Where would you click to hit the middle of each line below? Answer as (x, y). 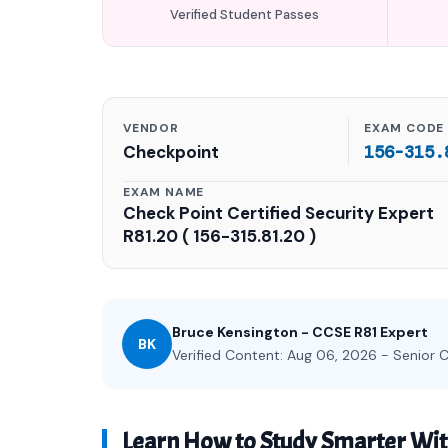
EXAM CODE (404, 128)
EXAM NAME (164, 192)
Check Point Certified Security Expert (278, 213)
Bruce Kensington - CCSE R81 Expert (300, 332)
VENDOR (151, 128)
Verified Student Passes (245, 14)
